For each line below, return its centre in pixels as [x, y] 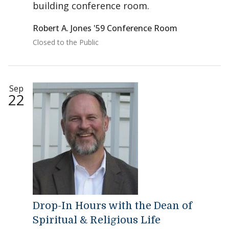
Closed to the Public [66, 42]
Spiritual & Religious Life [97, 220]
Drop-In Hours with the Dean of [112, 206]
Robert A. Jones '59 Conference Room [105, 28]
